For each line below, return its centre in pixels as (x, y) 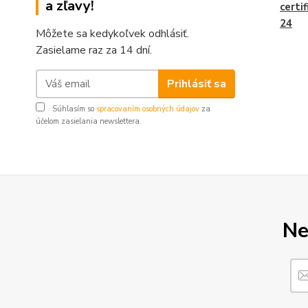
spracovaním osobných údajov (148, 109)
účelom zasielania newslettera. (89, 121)
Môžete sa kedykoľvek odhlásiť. (112, 34)
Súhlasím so (73, 109)
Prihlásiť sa (196, 84)
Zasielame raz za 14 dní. (94, 50)
